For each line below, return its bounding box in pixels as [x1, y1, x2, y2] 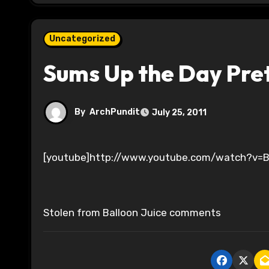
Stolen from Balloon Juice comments [43, 207, 221, 219]
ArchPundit [89, 107, 140, 118]
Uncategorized [49, 34, 115, 44]
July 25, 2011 [152, 107, 207, 118]
